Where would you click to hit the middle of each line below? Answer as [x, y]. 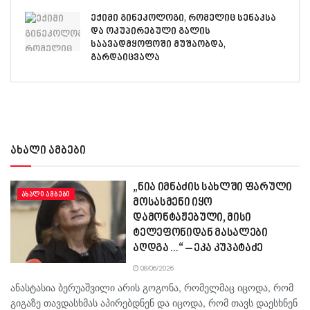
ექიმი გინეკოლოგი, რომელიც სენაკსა [183, 18]
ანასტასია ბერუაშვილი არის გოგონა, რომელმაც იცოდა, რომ [152, 287]
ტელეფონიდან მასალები [200, 233]
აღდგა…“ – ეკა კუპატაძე [198, 248]
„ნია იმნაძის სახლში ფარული [212, 188]
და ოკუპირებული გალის [151, 31]
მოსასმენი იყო [173, 203]
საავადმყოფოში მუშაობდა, [158, 44]
